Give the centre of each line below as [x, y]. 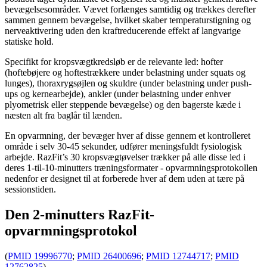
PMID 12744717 [178, 256]
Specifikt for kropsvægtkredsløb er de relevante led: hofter [114, 62]
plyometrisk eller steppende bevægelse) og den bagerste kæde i [123, 105]
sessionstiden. [30, 190]
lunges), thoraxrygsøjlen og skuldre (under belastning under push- [128, 83]
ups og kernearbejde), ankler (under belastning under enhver [118, 94]
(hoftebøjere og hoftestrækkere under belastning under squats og [125, 73]
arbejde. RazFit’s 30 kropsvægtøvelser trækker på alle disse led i [125, 157]
